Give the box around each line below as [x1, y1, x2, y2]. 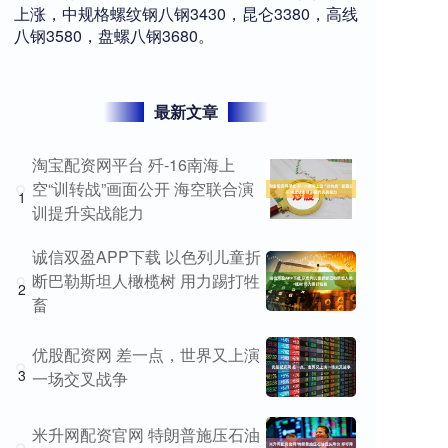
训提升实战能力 [32, 201, 144, 224]
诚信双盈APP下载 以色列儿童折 [32, 245, 261, 268]
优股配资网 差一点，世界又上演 [32, 343, 260, 366]
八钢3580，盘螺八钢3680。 [14, 24, 214, 47]
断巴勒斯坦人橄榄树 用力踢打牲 [32, 269, 260, 292]
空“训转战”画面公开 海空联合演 [32, 177, 254, 200]
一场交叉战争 [32, 367, 128, 390]
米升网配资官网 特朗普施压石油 [32, 423, 260, 446]
